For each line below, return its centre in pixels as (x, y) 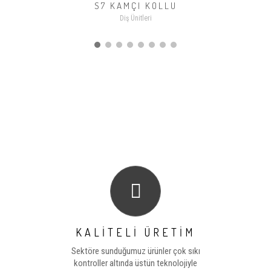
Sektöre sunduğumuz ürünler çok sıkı (135, 251)
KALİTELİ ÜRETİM (135, 232)
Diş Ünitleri (135, 18)
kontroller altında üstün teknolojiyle (135, 263)
